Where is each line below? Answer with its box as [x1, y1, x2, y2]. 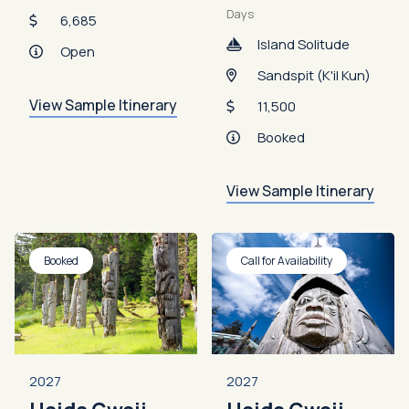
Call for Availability [241, 253, 332, 268]
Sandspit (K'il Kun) [257, 66, 371, 84]
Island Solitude [257, 35, 350, 53]
